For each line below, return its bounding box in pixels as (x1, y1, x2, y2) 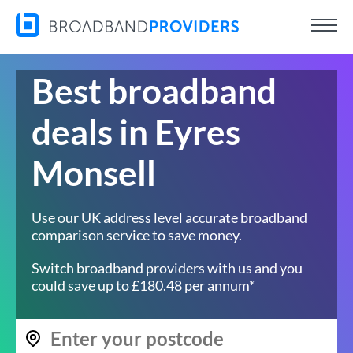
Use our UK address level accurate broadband (32, 209, 307, 226)
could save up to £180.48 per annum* (32, 277, 255, 294)
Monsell (32, 152, 156, 193)
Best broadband (32, 70, 277, 111)
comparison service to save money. (32, 226, 242, 243)
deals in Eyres (32, 111, 240, 152)
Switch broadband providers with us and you (32, 259, 303, 277)
